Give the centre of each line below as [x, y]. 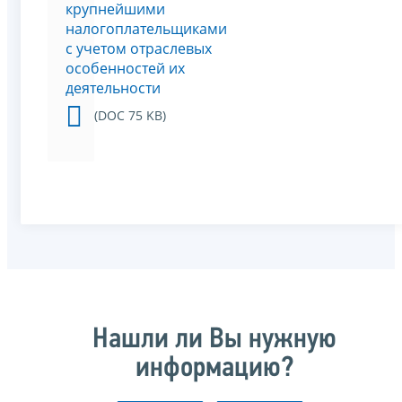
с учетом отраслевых [139, 49]
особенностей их [125, 69]
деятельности [113, 88]
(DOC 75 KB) [130, 116]
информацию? [214, 368]
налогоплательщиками [146, 29]
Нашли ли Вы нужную [214, 340]
